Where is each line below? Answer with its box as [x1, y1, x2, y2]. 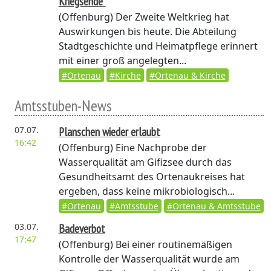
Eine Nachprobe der [113, 141, 207, 154]
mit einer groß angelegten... [58, 54, 186, 67]
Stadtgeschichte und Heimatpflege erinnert [58, 39, 258, 53]
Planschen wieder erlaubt [58, 124, 160, 139]
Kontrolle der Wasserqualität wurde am [58, 252, 240, 266]
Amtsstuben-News [15, 96, 112, 116]
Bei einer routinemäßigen [113, 238, 232, 251]
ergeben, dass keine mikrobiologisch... [58, 184, 235, 198]
